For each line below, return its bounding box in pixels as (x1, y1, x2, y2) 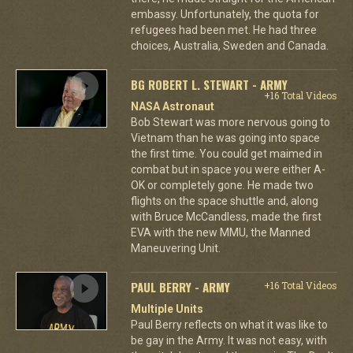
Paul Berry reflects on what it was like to (130, 318, 328, 331)
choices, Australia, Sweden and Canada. (130, 39, 329, 52)
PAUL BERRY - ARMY (130, 277, 230, 295)
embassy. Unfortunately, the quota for (130, 7, 319, 20)
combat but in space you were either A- (130, 162, 325, 176)
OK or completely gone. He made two (130, 178, 314, 191)
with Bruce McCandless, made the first (130, 210, 321, 223)
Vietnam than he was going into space (130, 131, 320, 144)
